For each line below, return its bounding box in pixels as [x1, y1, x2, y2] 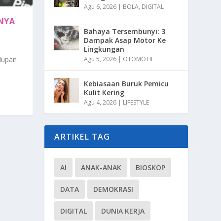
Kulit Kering [84, 88, 125, 98]
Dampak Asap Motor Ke [84, 36, 166, 45]
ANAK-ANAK [81, 163, 122, 173]
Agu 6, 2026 [84, 2, 117, 11]
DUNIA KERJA [101, 206, 145, 216]
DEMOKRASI [93, 184, 134, 194]
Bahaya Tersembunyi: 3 [84, 27, 166, 37]
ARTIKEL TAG [54, 131, 110, 143]
